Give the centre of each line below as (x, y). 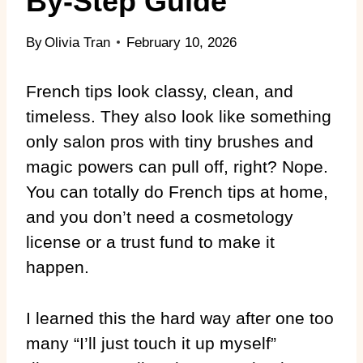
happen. (58, 267)
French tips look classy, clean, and (160, 91)
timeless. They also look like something (179, 116)
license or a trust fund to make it (150, 241)
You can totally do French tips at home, (177, 191)
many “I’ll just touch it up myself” (151, 343)
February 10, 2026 (182, 42)
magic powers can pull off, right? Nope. (177, 166)
